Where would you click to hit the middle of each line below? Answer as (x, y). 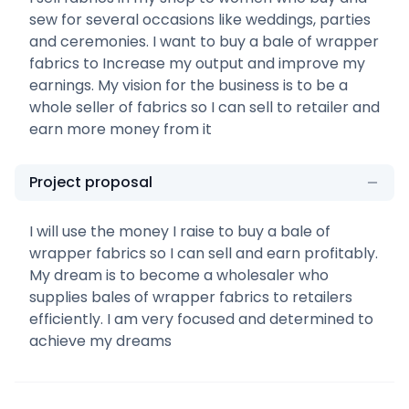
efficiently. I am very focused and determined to (201, 319)
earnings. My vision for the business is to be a (189, 85)
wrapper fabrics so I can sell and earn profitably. (204, 253)
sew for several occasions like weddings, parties (200, 19)
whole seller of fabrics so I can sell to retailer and (204, 107)
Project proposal (91, 182)
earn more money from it (121, 129)
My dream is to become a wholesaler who (179, 275)
